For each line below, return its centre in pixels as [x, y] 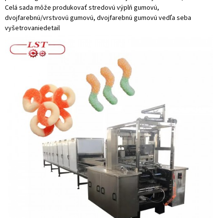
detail [52, 27]
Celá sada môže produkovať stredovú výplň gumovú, [82, 7]
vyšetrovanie [24, 27]
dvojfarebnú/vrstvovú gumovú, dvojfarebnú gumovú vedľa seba [98, 17]
